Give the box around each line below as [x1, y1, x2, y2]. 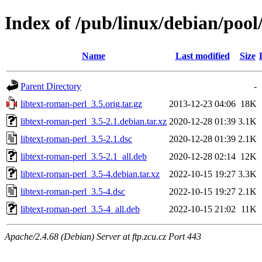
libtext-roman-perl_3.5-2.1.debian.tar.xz [20, 116, 167, 126]
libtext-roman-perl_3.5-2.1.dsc [20, 133, 132, 144]
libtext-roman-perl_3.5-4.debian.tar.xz [20, 168, 160, 179]
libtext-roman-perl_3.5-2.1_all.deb [20, 151, 147, 161]
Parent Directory [20, 81, 81, 91]
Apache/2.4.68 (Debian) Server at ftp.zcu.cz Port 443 [5, 231, 201, 242]
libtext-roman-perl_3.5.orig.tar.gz [20, 98, 142, 109]
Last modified [175, 50, 230, 61]
